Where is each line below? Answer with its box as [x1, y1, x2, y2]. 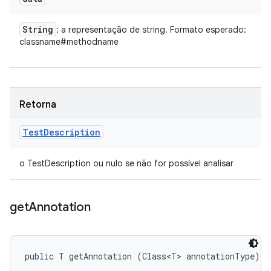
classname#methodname [19, 36, 119, 47]
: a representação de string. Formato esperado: [56, 24, 246, 35]
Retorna [19, 99, 56, 111]
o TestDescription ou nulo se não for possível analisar [19, 158, 233, 169]
